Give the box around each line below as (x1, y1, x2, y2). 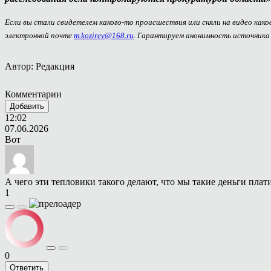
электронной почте (5, 31, 74, 41)
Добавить (10, 102, 44, 111)
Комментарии (5, 89, 62, 100)
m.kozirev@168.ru (74, 31, 134, 41)
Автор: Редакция (5, 61, 74, 72)
